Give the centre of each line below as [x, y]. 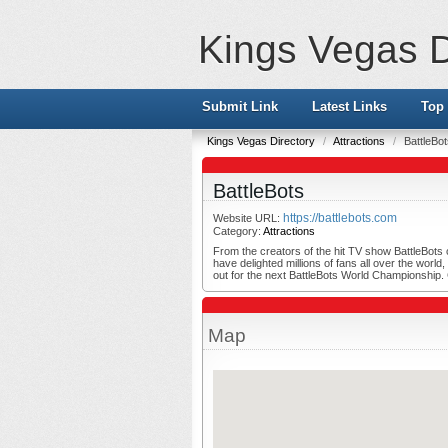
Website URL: [248, 218]
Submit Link [240, 106]
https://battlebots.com [340, 218]
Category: [238, 231]
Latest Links [349, 106]
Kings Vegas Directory [262, 141]
